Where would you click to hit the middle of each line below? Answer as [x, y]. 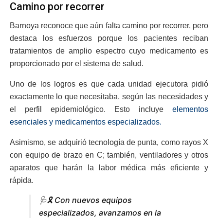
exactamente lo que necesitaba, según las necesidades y [109, 97]
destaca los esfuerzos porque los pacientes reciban [109, 38]
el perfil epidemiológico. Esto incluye [91, 109]
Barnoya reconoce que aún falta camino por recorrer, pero [109, 26]
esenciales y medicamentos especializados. [86, 122]
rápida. [22, 181]
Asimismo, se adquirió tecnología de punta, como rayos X [109, 143]
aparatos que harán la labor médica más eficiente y [109, 168]
